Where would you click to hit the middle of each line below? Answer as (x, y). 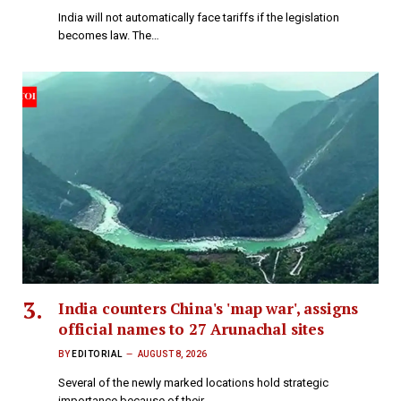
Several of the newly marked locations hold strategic (193, 383)
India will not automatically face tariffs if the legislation (199, 18)
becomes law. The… (109, 36)
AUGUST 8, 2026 (172, 354)
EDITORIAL (97, 354)
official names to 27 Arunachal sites (191, 329)
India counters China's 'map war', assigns (209, 309)
